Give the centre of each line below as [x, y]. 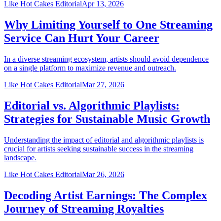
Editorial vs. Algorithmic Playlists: [92, 105]
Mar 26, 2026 [103, 174]
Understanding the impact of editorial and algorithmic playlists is [104, 140]
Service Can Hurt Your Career [82, 38]
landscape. [20, 157]
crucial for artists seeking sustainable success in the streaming [99, 148]
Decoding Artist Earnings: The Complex [106, 195]
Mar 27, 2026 [103, 85]
